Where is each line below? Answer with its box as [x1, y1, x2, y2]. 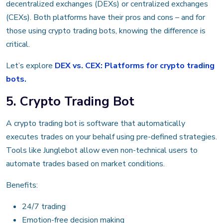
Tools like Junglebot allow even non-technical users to [6, 144, 198, 156]
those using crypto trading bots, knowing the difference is [6, 25, 206, 36]
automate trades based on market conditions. [6, 158, 165, 169]
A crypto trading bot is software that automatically [6, 117, 185, 129]
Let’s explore [6, 60, 55, 71]
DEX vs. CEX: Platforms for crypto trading [55, 60, 215, 71]
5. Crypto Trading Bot [6, 92, 134, 110]
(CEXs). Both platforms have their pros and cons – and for [6, 11, 205, 23]
